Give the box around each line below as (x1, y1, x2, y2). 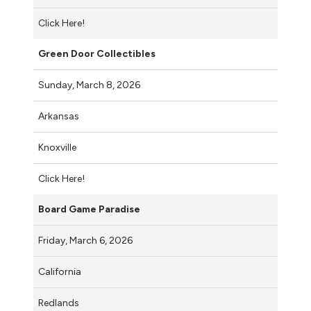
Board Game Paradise (38, 203, 140, 215)
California (38, 265, 81, 278)
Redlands (38, 296, 79, 309)
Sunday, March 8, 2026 (38, 78, 142, 91)
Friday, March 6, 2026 (38, 234, 135, 246)
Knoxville (38, 141, 76, 153)
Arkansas (38, 110, 79, 122)
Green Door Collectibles (38, 47, 155, 60)
